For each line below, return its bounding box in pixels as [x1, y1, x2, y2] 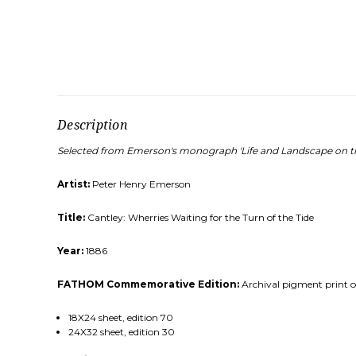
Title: [57, 211, 85, 224]
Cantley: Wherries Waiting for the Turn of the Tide [85, 211, 314, 224]
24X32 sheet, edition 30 [68, 326, 175, 339]
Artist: [57, 178, 90, 191]
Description [57, 116, 128, 134]
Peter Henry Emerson [90, 178, 191, 191]
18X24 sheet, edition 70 [68, 311, 173, 324]
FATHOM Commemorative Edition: [57, 278, 239, 291]
